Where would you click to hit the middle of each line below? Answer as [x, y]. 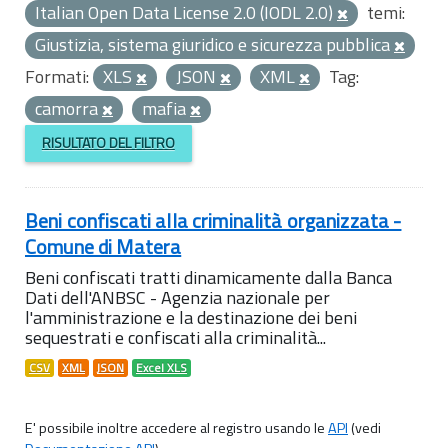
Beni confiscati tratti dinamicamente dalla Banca [208, 277]
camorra [68, 108]
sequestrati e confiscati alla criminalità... [175, 337]
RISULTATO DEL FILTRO [108, 143]
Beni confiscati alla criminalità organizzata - [213, 220]
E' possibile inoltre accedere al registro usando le [176, 427]
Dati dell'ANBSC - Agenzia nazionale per [177, 297]
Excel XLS [161, 367]
